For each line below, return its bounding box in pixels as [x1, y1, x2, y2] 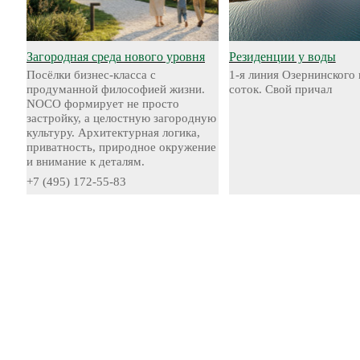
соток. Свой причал [228, 83, 332, 96]
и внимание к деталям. [27, 155, 145, 168]
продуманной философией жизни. [27, 83, 205, 96]
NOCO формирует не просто [27, 97, 179, 110]
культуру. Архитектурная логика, [27, 126, 200, 139]
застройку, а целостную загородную [27, 112, 216, 125]
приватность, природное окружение [27, 141, 216, 153]
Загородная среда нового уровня [27, 50, 205, 63]
